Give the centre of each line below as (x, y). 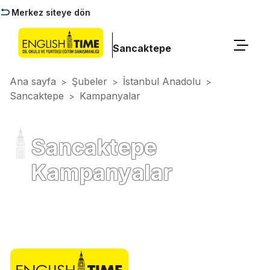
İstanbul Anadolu (162, 81)
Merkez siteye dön (51, 12)
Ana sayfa (33, 81)
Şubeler (89, 81)
